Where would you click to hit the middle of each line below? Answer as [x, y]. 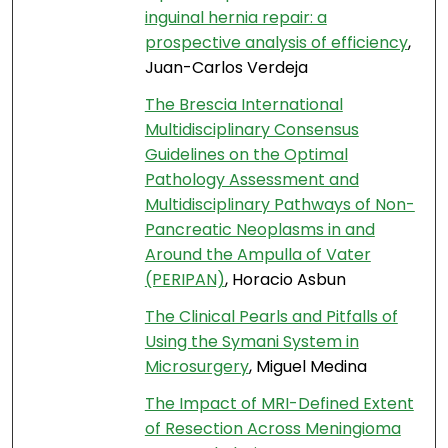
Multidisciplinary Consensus [251, 130]
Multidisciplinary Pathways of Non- [279, 205]
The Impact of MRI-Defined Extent [279, 404]
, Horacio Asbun [285, 280]
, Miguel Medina [307, 367]
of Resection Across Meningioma [272, 429]
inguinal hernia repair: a [235, 18]
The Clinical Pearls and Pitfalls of [271, 317]
